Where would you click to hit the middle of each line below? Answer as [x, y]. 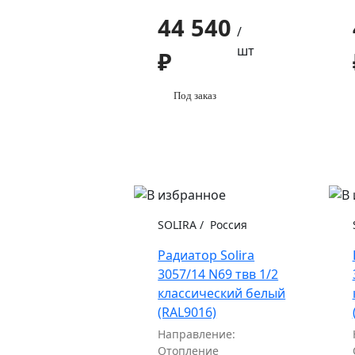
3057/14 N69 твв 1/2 [218, 275]
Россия [227, 225]
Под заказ [195, 96]
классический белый [222, 294]
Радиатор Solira [206, 256]
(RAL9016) [187, 313]
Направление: [197, 334]
